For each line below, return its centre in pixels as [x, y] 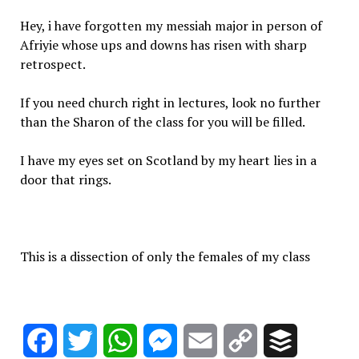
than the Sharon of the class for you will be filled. [162, 122]
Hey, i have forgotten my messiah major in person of [171, 26]
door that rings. [65, 179]
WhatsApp [167, 341]
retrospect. [52, 64]
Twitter [119, 341]
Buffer [315, 341]
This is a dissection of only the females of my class [165, 256]
